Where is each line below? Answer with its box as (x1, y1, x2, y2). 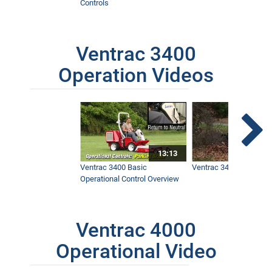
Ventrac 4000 (76, 219, 196, 242)
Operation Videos (58, 63, 214, 87)
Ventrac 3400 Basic (80, 163, 148, 172)
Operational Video (55, 240, 217, 263)
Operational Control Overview (80, 174, 180, 184)
